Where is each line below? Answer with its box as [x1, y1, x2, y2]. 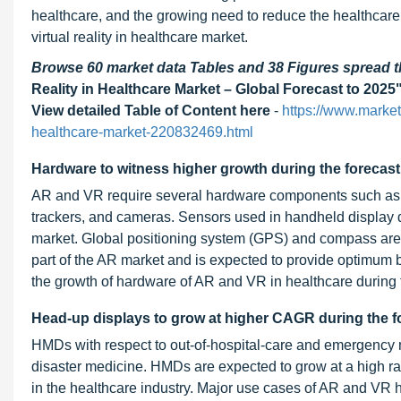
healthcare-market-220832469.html [31, 124, 253, 140]
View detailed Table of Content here [31, 103, 270, 118]
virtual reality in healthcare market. [31, 30, 248, 45]
